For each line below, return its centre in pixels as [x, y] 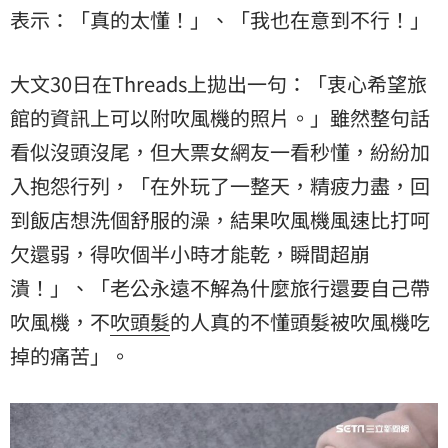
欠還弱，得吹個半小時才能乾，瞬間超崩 [190, 253]
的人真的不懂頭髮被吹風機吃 [300, 321]
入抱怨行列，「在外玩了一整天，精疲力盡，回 [220, 185]
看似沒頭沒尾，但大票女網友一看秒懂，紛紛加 [220, 151]
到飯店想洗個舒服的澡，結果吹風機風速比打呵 [220, 219]
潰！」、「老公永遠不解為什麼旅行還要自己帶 [220, 287]
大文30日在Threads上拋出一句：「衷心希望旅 [218, 83]
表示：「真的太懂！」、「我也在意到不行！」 [220, 19]
